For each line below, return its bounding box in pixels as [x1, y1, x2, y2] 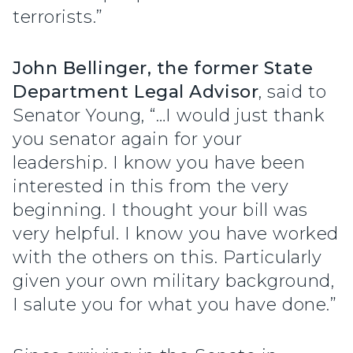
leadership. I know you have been [13, 151, 306, 173]
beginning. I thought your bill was [13, 199, 308, 221]
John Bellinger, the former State [13, 57, 314, 79]
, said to [258, 80, 327, 102]
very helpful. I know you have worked [13, 222, 339, 244]
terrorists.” [13, 6, 119, 28]
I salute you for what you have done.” [13, 293, 337, 315]
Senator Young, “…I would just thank [13, 104, 325, 126]
